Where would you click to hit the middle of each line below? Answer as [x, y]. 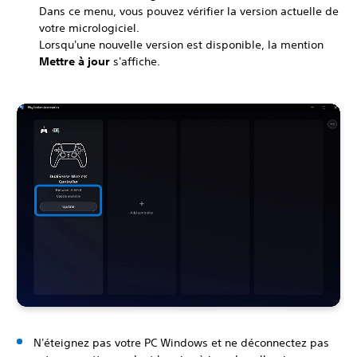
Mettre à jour [75, 61]
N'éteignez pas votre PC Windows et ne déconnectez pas [181, 343]
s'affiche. [135, 61]
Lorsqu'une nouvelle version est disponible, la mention [181, 44]
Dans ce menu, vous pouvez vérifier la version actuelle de [189, 11]
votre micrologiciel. [89, 27]
